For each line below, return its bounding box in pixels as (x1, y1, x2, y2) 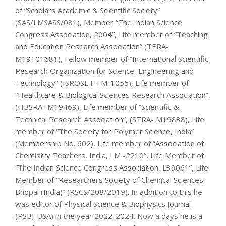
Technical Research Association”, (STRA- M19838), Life (15, 114, 204, 124)
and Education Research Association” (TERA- (15, 41, 169, 51)
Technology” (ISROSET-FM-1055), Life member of (15, 77, 189, 88)
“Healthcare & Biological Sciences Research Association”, (15, 89, 210, 100)
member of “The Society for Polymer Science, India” (15, 126, 194, 136)
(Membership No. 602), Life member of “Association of (15, 138, 204, 148)
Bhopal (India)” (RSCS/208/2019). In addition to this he (15, 186, 202, 197)
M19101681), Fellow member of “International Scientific (15, 53, 208, 64)
